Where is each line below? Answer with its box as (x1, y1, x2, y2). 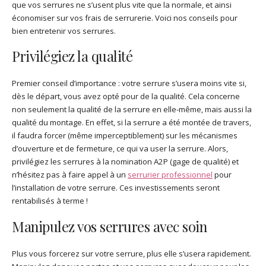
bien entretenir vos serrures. (12, 25, 116, 36)
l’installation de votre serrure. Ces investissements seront (12, 182, 220, 194)
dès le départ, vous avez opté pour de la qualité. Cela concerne (12, 91, 240, 102)
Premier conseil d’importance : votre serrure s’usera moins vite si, (12, 78, 246, 89)
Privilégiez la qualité (12, 47, 132, 66)
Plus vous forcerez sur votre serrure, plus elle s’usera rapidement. (12, 248, 251, 259)
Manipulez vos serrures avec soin (12, 217, 207, 236)
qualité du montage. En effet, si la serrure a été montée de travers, (12, 117, 251, 128)
